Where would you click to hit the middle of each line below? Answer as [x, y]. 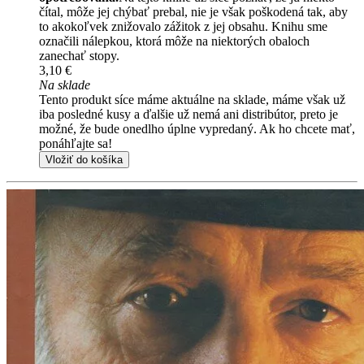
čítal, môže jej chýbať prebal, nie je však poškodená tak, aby [193, 12]
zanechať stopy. [79, 56]
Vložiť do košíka [84, 160]
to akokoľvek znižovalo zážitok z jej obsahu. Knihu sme [183, 27]
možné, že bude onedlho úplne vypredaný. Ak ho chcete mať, [197, 129]
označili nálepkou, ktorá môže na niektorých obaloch [174, 41]
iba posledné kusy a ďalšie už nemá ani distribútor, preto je [188, 115]
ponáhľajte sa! [76, 144]
